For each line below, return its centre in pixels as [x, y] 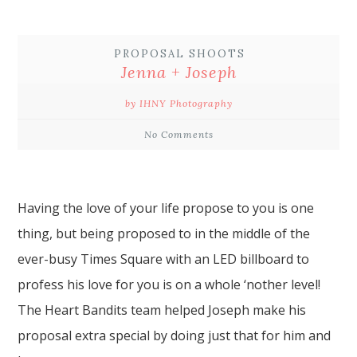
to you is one [274, 208]
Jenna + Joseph [178, 72]
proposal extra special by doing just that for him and [175, 335]
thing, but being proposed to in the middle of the [164, 233]
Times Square [122, 259]
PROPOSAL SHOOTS [179, 53]
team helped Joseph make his [217, 310]
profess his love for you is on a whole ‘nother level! [169, 284]
